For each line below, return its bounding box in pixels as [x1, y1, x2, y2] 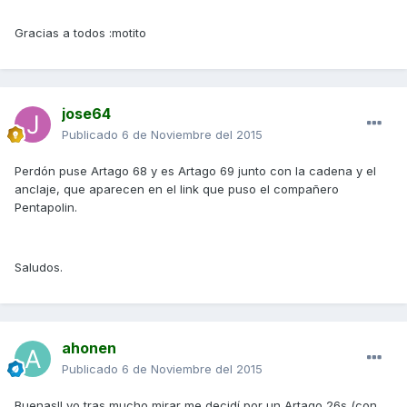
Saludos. [15, 259, 63, 274]
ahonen [62, 338, 116, 357]
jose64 [62, 104, 111, 123]
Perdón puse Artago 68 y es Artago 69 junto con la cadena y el [15, 163, 376, 178]
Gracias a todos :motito [15, 25, 146, 40]
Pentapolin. [15, 199, 77, 214]
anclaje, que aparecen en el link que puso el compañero [15, 181, 339, 196]
